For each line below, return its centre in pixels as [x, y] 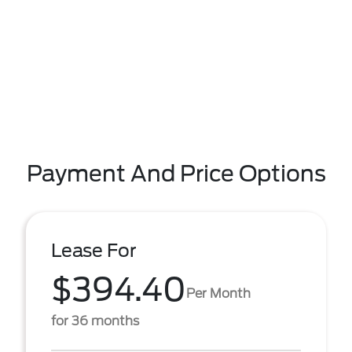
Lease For [94, 251]
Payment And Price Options [176, 174]
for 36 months [95, 321]
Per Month [218, 293]
